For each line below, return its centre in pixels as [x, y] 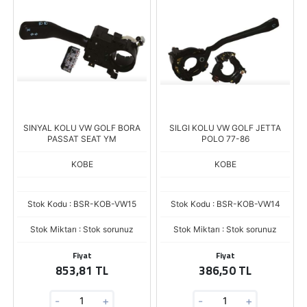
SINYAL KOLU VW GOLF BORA [82, 128]
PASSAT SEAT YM [82, 139]
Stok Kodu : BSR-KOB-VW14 [225, 204]
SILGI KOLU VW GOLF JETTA [225, 128]
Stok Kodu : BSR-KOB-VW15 [82, 204]
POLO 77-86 [225, 139]
